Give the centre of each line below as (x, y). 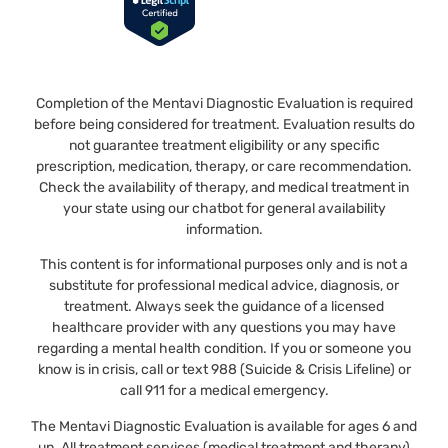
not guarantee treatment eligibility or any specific (224, 145)
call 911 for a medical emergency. (224, 391)
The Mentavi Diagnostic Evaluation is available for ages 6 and (224, 426)
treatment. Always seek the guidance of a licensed (224, 307)
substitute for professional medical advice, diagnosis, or (224, 286)
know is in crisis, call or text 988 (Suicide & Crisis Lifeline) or (224, 370)
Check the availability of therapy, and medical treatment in (224, 187)
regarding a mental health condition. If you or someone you (224, 349)
